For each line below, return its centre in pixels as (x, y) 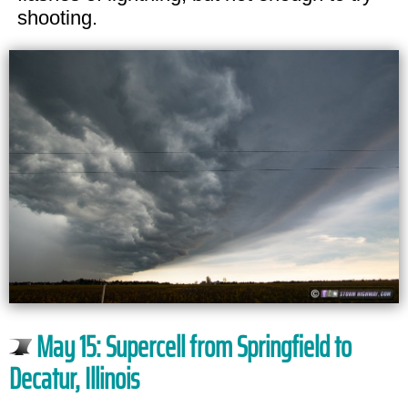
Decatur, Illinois (74, 378)
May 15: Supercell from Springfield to (194, 347)
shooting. (57, 17)
